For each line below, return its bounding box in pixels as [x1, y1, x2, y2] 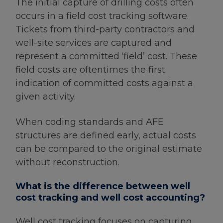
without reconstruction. [15, 156, 119, 168]
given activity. [15, 91, 76, 103]
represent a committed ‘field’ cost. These [15, 51, 197, 62]
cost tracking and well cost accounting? [15, 192, 205, 204]
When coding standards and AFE [15, 116, 164, 127]
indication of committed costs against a [15, 78, 193, 89]
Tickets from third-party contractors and [15, 24, 195, 35]
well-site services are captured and [15, 37, 172, 49]
